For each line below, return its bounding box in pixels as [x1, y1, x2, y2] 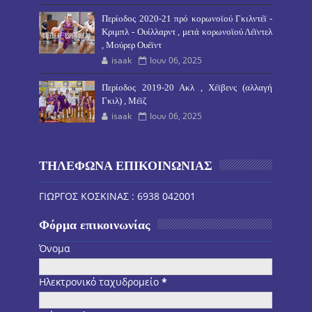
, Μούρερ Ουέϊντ [102, 40, 162, 51]
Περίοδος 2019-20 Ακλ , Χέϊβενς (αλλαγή [102, 82, 273, 93]
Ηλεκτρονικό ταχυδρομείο [39, 275, 162, 289]
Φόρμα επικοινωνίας [39, 218, 151, 233]
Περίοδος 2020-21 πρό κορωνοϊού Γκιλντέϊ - [102, 13, 273, 24]
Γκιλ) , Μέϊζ [102, 95, 147, 107]
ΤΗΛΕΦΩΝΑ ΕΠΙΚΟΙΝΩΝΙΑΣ [39, 159, 213, 173]
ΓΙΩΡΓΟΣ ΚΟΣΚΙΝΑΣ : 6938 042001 [39, 189, 196, 203]
